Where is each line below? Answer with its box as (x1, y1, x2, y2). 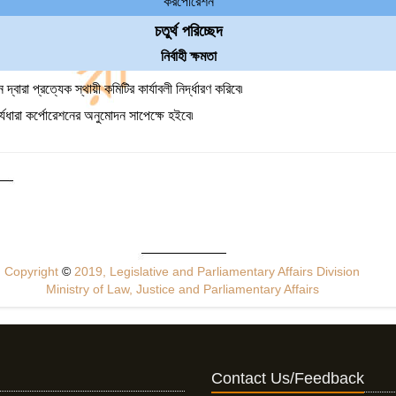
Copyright (4, 264, 63, 278)
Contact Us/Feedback (211, 369, 364, 387)
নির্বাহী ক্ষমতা (161, 49, 217, 64)
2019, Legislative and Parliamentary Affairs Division (71, 264, 361, 278)
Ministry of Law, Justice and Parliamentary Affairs (45, 282, 319, 296)
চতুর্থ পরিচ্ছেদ (155, 22, 224, 40)
